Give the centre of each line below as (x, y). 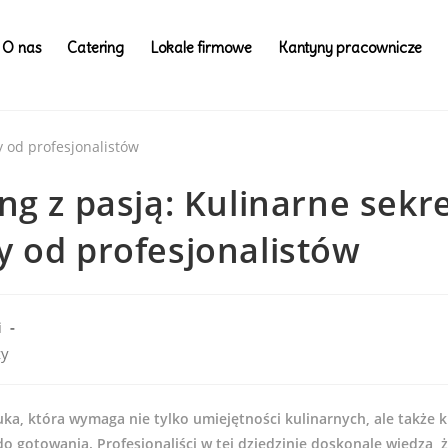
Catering (95, 47)
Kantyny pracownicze (350, 47)
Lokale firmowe (200, 47)
